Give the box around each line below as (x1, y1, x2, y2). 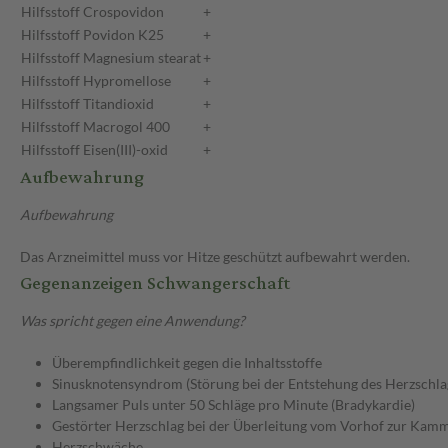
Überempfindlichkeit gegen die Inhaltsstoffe (52, 354, 322, 372)
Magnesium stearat (83, 49, 201, 67)
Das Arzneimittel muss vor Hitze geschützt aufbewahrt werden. (20, 248, 410, 266)
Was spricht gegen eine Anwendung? (20, 312, 245, 330)
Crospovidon (83, 3, 164, 21)
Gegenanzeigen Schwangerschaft (20, 266, 290, 302)
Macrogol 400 (83, 118, 170, 136)
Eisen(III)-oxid (83, 141, 168, 159)
